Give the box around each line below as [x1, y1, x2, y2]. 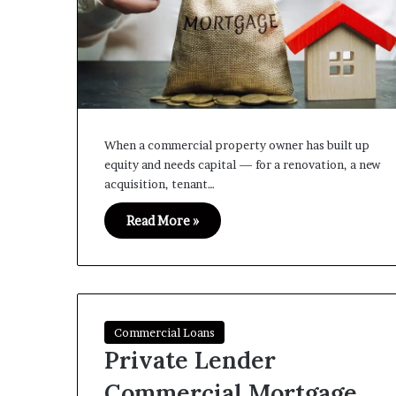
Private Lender [104, 345, 276, 376]
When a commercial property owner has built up [104, 138, 369, 153]
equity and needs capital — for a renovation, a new [104, 157, 380, 172]
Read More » [126, 213, 199, 229]
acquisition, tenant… [104, 177, 215, 192]
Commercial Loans [114, 325, 215, 340]
